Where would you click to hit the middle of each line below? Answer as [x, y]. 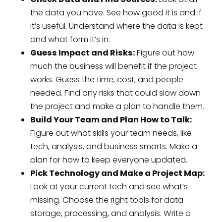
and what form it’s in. [70, 39]
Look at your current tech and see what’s [109, 186]
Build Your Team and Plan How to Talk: [111, 119]
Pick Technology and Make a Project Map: [117, 173]
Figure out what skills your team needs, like [111, 133]
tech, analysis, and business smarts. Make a [113, 146]
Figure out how [164, 53]
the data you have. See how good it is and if [116, 12]
